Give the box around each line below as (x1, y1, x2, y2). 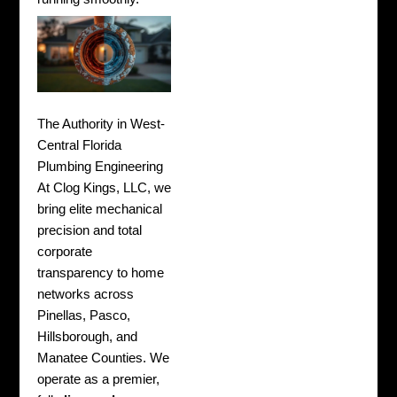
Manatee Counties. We (37, 351, 170, 366)
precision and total (37, 223, 143, 238)
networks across (37, 287, 135, 302)
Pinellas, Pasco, (37, 308, 131, 323)
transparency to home (37, 266, 165, 281)
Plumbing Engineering (37, 160, 164, 175)
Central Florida (37, 138, 122, 153)
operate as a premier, (37, 372, 160, 387)
